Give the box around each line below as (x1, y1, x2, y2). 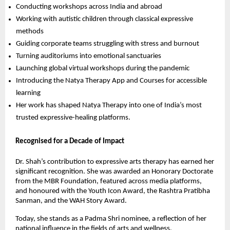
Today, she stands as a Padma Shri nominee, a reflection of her (15, 215, 206, 223)
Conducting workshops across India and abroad (16, 3, 163, 11)
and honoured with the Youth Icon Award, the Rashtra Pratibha (15, 187, 210, 196)
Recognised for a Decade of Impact (15, 138, 124, 146)
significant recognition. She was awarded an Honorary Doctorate (15, 168, 213, 176)
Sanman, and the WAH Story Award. (15, 197, 127, 205)
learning (16, 89, 41, 98)
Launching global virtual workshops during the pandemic (16, 65, 190, 73)
